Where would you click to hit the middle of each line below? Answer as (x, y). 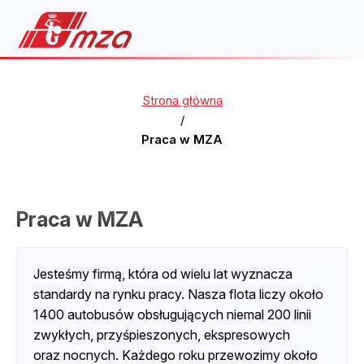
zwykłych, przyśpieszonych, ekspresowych (162, 335)
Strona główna (182, 100)
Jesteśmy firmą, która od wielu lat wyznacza (163, 274)
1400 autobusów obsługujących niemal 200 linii (172, 314)
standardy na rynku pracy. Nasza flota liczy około (178, 294)
